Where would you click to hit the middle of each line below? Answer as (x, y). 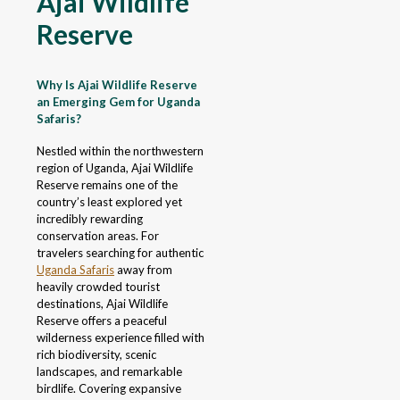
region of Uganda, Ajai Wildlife (115, 168)
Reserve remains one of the (107, 185)
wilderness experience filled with (121, 338)
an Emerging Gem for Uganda (118, 101)
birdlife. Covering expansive (109, 389)
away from (143, 270)
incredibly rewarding (90, 219)
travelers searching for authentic (120, 253)
